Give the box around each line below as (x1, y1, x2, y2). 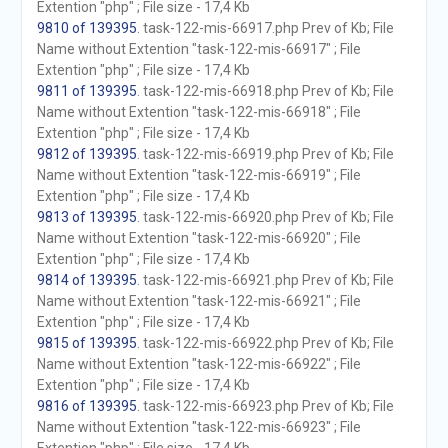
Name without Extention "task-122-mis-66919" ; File (36, 167, 361, 183)
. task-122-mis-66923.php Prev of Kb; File (136, 398, 394, 414)
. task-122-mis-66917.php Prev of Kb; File (136, 20, 394, 36)
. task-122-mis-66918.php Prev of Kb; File (136, 83, 394, 99)
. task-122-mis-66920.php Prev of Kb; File (136, 209, 394, 225)
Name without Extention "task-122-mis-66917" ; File (36, 41, 361, 57)
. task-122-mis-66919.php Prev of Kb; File (136, 146, 394, 162)
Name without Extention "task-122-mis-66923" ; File (36, 419, 361, 435)
